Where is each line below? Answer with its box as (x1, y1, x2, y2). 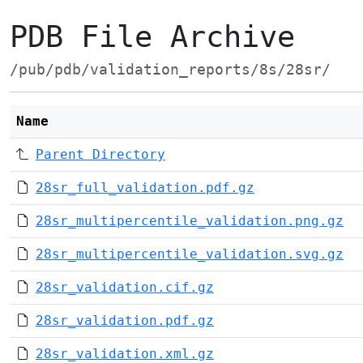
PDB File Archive (10, 19, 295, 54)
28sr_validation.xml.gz (36, 346, 214, 361)
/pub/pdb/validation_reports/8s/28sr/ (10, 62, 331, 78)
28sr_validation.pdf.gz (36, 313, 214, 328)
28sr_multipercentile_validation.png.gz (36, 213, 344, 228)
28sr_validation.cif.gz (36, 280, 214, 295)
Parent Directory (36, 147, 165, 162)
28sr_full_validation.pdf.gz (36, 180, 254, 195)
